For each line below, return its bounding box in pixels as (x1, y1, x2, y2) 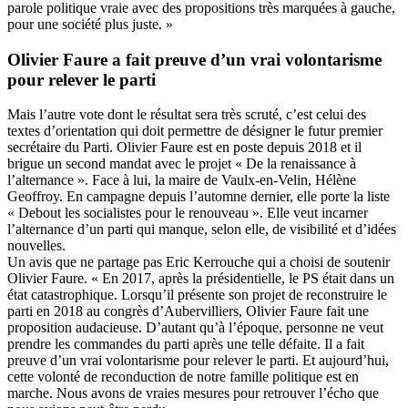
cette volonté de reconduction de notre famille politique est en (7, 369, 359, 385)
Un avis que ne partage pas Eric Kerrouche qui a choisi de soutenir (7, 254, 390, 270)
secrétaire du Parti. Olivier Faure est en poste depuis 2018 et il (7, 139, 362, 156)
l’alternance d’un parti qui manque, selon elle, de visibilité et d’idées (7, 221, 396, 238)
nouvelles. (7, 238, 66, 254)
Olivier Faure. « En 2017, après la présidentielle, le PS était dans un (7, 270, 394, 287)
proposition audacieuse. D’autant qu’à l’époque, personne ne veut (7, 320, 383, 336)
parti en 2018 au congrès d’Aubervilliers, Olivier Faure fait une (7, 303, 369, 320)
